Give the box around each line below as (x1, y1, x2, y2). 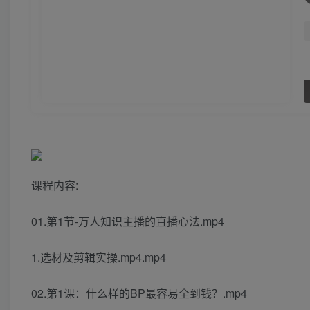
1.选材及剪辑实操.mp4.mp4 (31, 249, 166, 266)
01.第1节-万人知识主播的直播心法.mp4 (31, 213, 224, 230)
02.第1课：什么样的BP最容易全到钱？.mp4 (31, 285, 247, 302)
